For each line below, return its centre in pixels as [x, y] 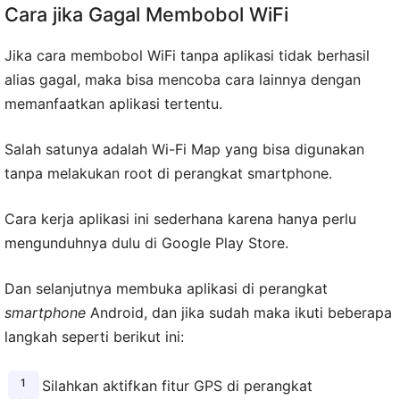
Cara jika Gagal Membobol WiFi [146, 14]
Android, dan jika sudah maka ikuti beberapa [239, 312]
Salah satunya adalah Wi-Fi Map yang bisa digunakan [184, 149]
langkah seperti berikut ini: [94, 336]
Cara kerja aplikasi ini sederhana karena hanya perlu [180, 218]
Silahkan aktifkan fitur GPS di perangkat [177, 385]
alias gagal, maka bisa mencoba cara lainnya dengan [183, 79]
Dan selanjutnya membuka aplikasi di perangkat [166, 288]
